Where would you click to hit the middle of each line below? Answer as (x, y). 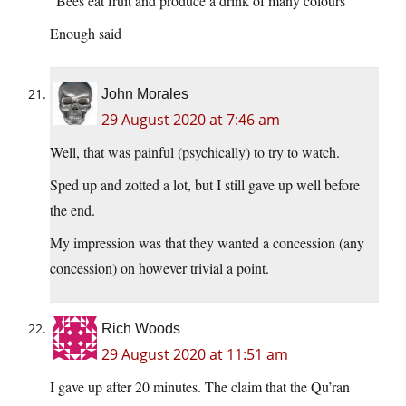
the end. (72, 210)
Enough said (86, 34)
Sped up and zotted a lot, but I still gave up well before (205, 185)
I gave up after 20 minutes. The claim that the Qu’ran (200, 387)
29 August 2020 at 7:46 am (191, 120)
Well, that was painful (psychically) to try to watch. (195, 152)
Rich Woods (141, 329)
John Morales (145, 94)
